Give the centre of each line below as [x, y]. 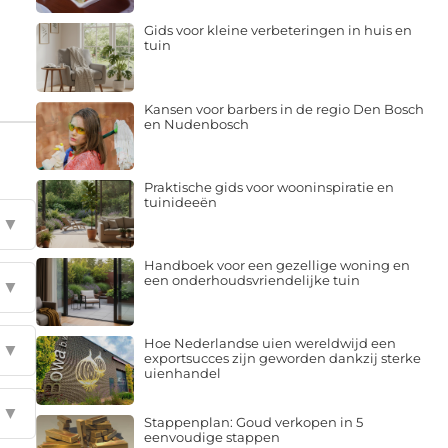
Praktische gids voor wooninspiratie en [268, 186]
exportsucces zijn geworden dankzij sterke [282, 358]
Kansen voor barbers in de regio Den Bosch [283, 108]
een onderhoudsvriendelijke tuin [251, 280]
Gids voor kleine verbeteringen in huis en [277, 30]
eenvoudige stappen [211, 436]
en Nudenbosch [196, 123]
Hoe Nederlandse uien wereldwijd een [269, 343]
